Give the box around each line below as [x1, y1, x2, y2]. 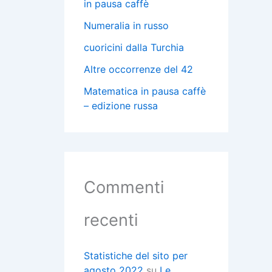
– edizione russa [84, 100, 158, 112]
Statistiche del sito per [84, 250, 188, 262]
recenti [84, 210, 138, 231]
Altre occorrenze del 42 [84, 63, 193, 76]
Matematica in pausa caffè [84, 85, 206, 98]
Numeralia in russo [84, 19, 169, 32]
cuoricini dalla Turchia [84, 41, 184, 54]
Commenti [84, 177, 164, 198]
